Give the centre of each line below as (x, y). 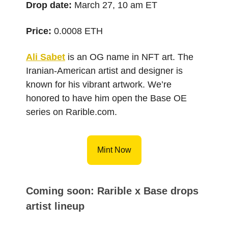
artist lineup (55, 206)
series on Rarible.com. (72, 112)
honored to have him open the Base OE (106, 98)
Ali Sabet (46, 57)
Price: (39, 31)
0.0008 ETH (77, 31)
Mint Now (114, 150)
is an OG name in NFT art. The (129, 57)
